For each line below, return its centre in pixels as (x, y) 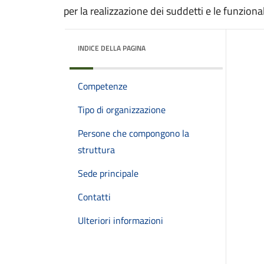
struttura (96, 150)
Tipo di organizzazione (122, 110)
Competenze (103, 86)
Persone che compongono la (133, 133)
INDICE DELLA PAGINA (112, 48)
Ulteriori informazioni (121, 220)
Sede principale (108, 173)
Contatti (94, 197)
